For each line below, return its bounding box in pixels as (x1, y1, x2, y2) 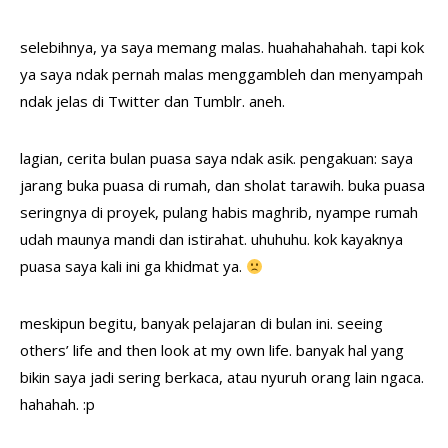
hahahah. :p (20, 394, 95, 414)
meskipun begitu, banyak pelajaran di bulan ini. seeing (20, 313, 383, 333)
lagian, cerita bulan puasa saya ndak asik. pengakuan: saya (20, 148, 413, 168)
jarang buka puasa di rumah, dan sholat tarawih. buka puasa (20, 175, 425, 195)
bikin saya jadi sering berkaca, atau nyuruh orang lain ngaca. (20, 367, 424, 387)
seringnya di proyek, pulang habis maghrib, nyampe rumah (20, 202, 418, 222)
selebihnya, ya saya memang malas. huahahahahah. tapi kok (20, 37, 424, 57)
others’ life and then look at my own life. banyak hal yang (20, 340, 404, 360)
